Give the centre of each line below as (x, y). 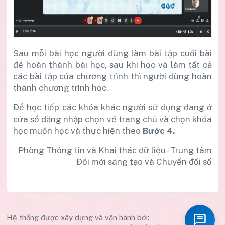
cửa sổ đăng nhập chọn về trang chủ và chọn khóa (113, 119)
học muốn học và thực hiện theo (77, 130)
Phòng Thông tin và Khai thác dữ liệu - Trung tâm (115, 150)
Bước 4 (158, 130)
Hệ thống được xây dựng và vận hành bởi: (79, 218)
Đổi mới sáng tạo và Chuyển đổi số (144, 161)
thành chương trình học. (61, 88)
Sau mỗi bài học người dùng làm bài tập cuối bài (113, 53)
